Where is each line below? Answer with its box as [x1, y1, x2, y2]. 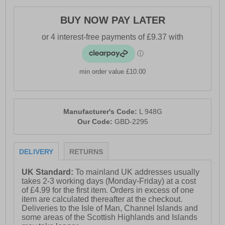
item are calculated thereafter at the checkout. [22, 195, 183, 204]
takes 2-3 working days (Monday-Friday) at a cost [22, 177, 196, 186]
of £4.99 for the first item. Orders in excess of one [22, 186, 194, 195]
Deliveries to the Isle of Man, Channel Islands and [22, 204, 198, 213]
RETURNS [69, 148, 103, 156]
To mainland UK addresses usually [75, 168, 200, 177]
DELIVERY [19, 148, 54, 156]
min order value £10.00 [79, 68, 146, 76]
